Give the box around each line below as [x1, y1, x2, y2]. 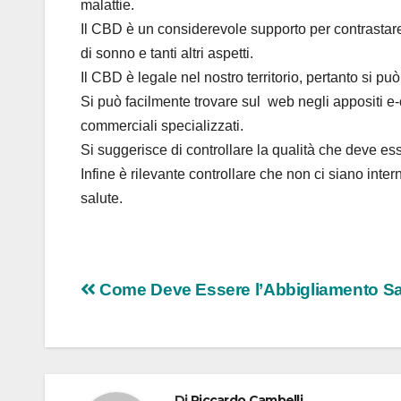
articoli [80, 315, 172, 351]
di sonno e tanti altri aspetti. [81, 46, 253, 62]
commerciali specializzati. [81, 118, 243, 134]
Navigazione [80, 278, 248, 314]
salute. [81, 191, 123, 207]
